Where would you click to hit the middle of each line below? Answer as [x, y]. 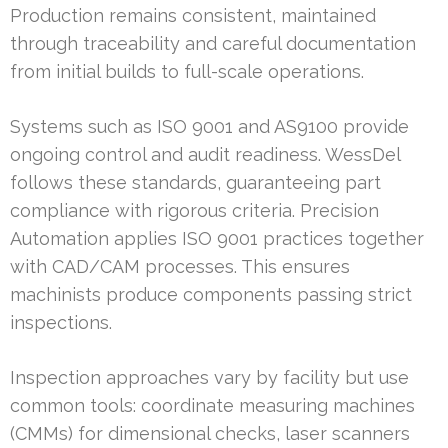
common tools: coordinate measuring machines [212, 406]
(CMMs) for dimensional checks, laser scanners [210, 434]
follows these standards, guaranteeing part [195, 183]
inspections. [61, 323]
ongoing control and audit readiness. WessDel [205, 155]
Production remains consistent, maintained [193, 16]
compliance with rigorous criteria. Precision [194, 211]
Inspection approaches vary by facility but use [209, 378]
